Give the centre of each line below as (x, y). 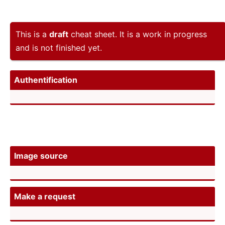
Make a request (45, 196)
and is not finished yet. (59, 47)
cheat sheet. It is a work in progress (138, 34)
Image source (41, 155)
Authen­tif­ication (46, 80)
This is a (32, 34)
